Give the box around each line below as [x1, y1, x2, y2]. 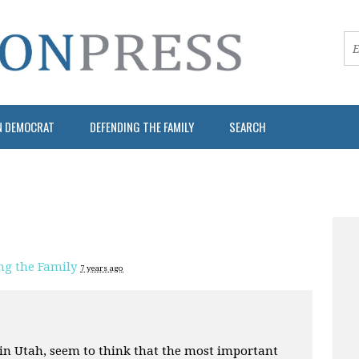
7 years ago [80, 263, 123, 272]
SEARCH [229, 117, 266, 135]
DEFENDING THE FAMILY [90, 117, 194, 135]
